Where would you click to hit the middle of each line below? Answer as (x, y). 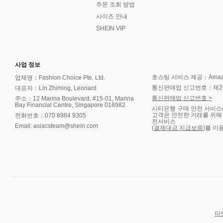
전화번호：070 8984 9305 (51, 115)
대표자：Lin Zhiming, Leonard (56, 88)
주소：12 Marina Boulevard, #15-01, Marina (74, 99)
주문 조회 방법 (115, 4)
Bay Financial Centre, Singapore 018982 (70, 105)
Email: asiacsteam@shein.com (56, 126)
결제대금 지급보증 (179, 128)
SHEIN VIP (111, 28)
